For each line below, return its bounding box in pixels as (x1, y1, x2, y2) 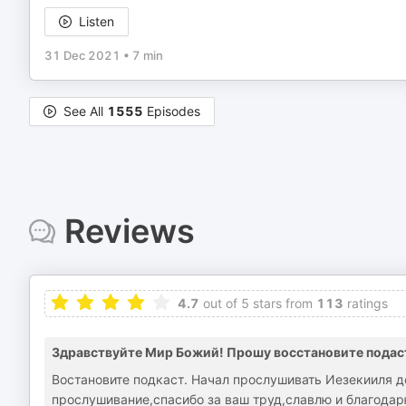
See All (63, 103, 107, 119)
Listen (79, 14, 114, 29)
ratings (343, 295, 388, 311)
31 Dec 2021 (44, 48, 121, 63)
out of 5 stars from (199, 295, 313, 311)
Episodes (143, 103, 200, 119)
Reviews (63, 211, 195, 251)
